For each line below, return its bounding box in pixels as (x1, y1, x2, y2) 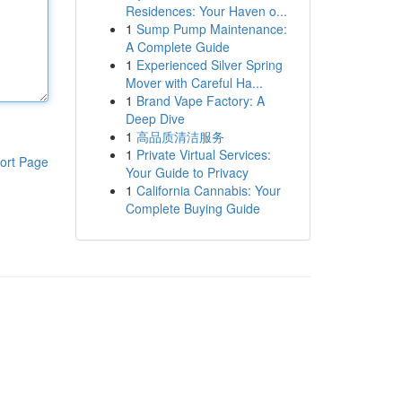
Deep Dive (125, 109, 185, 127)
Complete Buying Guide (125, 199, 260, 217)
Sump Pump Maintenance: (135, 20, 287, 38)
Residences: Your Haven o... (125, 2, 287, 20)
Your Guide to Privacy (125, 163, 249, 181)
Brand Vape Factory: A (135, 92, 265, 109)
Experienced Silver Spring (135, 56, 283, 74)
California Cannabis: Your (135, 181, 281, 199)
